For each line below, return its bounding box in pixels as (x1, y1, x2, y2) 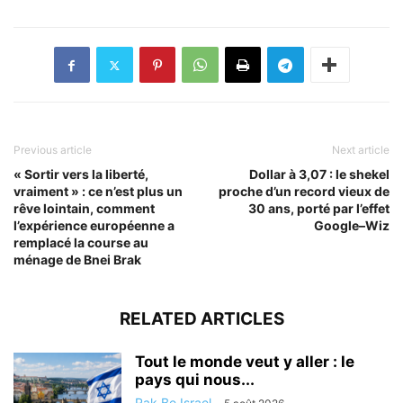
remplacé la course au (13, 235, 148, 251)
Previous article (13, 143, 92, 157)
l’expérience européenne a (13, 218, 175, 234)
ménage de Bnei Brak (13, 252, 141, 268)
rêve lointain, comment (13, 201, 155, 217)
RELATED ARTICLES (119, 309, 284, 330)
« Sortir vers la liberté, (13, 166, 148, 183)
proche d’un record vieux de (219, 184, 390, 200)
